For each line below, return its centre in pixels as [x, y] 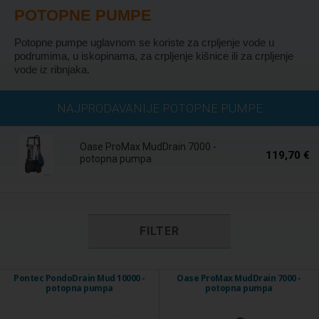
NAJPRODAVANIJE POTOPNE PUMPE [159, 108]
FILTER [159, 231]
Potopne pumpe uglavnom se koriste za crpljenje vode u [144, 42]
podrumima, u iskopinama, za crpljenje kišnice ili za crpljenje [154, 56]
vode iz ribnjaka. [52, 69]
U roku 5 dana [269, 103]
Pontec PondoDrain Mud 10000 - [79, 278]
